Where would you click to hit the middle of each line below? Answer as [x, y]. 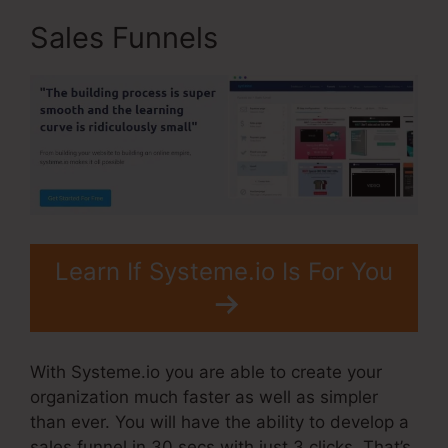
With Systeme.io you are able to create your [206, 372]
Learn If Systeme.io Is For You [224, 271]
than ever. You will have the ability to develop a [219, 422]
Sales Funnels [124, 38]
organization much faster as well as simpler [204, 397]
